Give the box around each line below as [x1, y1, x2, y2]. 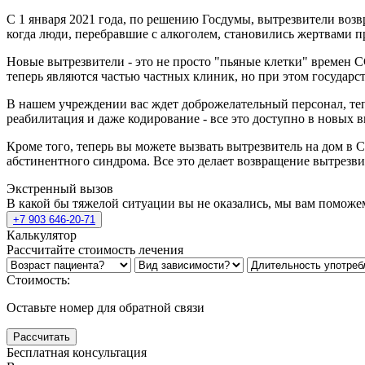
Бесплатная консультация [7, 345, 147, 360]
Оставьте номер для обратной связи [7, 301, 204, 315]
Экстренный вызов [7, 182, 113, 196]
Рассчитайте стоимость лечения [7, 243, 183, 257]
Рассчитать [13, 331, 70, 344]
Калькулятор [7, 228, 77, 243]
